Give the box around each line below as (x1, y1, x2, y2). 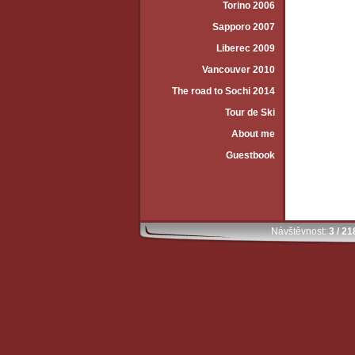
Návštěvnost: (270, 226, 326, 237)
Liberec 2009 (216, 43, 275, 54)
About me (231, 128, 275, 139)
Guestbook (226, 150, 275, 161)
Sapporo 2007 (212, 21, 275, 32)
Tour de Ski (225, 107, 275, 118)
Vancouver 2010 (202, 64, 275, 75)
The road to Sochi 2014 (172, 86, 275, 97)
